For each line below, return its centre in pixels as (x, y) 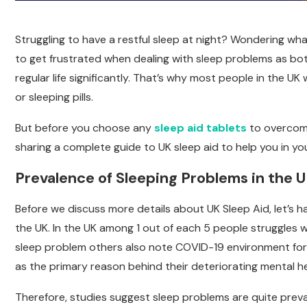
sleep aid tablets (200, 128)
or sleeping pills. (54, 97)
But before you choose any (85, 128)
